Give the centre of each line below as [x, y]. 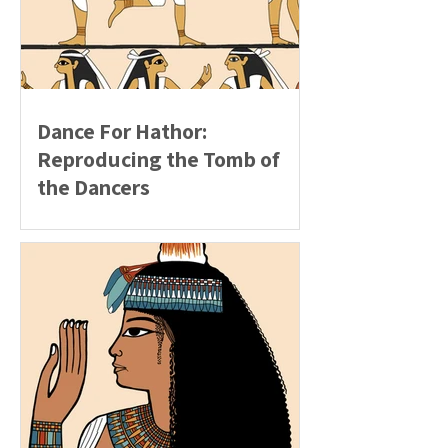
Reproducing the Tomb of [158, 159]
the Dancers [93, 187]
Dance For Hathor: [122, 131]
